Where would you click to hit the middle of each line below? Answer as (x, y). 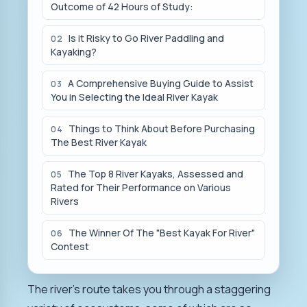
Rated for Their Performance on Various (141, 187)
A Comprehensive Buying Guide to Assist (160, 83)
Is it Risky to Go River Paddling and (146, 38)
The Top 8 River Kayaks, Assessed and (155, 173)
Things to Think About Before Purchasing (161, 128)
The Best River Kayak (99, 142)
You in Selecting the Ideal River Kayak (134, 97)
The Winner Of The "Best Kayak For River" (161, 232)
